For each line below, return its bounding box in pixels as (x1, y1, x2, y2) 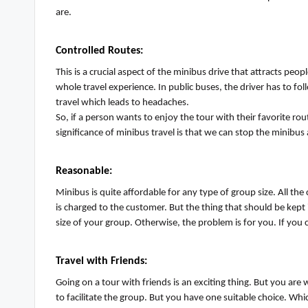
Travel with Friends (56, 256, 144, 267)
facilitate (67, 293, 102, 304)
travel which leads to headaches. (56, 98, 191, 109)
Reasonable (56, 166, 109, 177)
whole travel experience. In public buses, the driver (56, 82, 266, 93)
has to (266, 82, 291, 93)
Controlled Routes (56, 45, 140, 57)
